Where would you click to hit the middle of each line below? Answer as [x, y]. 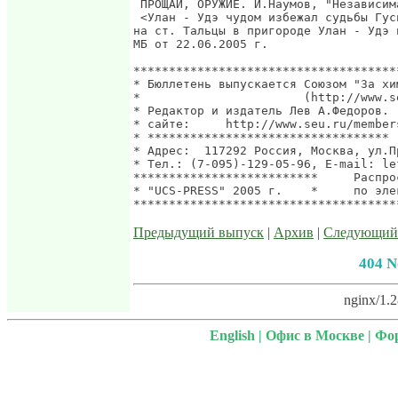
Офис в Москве [314, 335]
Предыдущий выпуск [199, 232]
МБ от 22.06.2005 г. [201, 44]
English [232, 335]
